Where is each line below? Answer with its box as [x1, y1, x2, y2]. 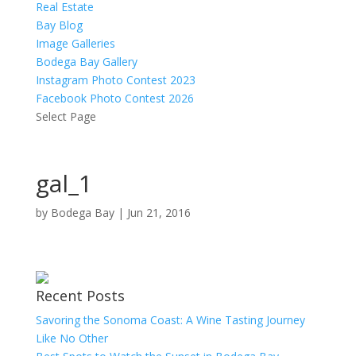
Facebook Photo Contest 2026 [35, 91, 194, 106]
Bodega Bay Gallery [35, 54, 137, 69]
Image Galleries [35, 36, 115, 51]
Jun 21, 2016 [126, 205, 191, 220]
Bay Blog [35, 17, 83, 33]
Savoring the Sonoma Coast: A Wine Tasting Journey [35, 312, 305, 327]
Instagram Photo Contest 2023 [35, 72, 195, 87]
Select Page [35, 109, 96, 124]
